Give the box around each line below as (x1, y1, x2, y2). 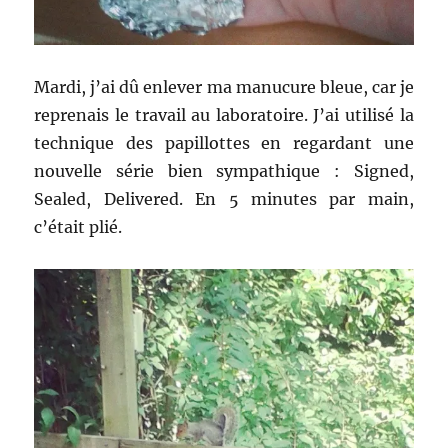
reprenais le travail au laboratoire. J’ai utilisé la (34, 105, 414, 126)
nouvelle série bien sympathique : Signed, (34, 161, 414, 182)
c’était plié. (34, 217, 123, 238)
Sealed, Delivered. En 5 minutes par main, (34, 189, 414, 210)
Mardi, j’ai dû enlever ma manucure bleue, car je (34, 77, 414, 98)
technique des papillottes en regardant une (34, 133, 414, 154)
